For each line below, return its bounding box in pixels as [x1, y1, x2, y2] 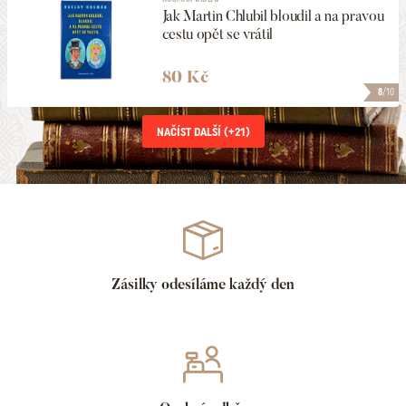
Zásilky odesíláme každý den [111, 275, 295, 295]
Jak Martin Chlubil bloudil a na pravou [161, 5, 384, 25]
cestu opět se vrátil [161, 24, 274, 43]
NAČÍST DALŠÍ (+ [156, 124, 235, 139]
